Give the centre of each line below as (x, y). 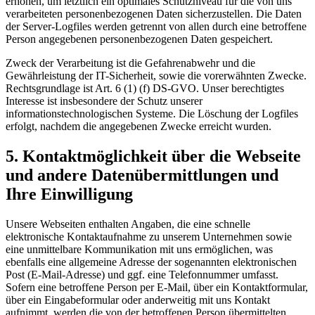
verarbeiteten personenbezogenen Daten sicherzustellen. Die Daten (154, 13)
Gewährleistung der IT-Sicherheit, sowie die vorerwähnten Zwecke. (156, 75)
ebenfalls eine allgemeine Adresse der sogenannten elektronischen (151, 262)
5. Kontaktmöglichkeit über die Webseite (153, 156)
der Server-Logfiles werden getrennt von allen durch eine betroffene (156, 26)
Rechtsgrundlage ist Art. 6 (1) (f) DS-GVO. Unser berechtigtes (145, 88)
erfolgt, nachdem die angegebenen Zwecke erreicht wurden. (139, 126)
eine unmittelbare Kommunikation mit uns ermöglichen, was (139, 249)
